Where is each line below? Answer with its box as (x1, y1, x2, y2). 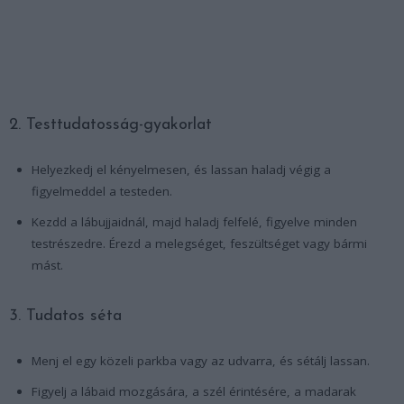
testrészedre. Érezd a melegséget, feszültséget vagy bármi (32, 234, 367, 252)
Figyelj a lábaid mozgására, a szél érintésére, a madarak (32, 382, 356, 399)
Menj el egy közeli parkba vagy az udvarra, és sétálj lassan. (32, 352, 370, 369)
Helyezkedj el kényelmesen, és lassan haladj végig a (32, 161, 331, 178)
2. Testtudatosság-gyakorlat (9, 115, 212, 133)
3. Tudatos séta (9, 307, 122, 325)
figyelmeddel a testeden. (32, 182, 172, 199)
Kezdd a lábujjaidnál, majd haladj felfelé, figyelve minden (32, 213, 357, 230)
